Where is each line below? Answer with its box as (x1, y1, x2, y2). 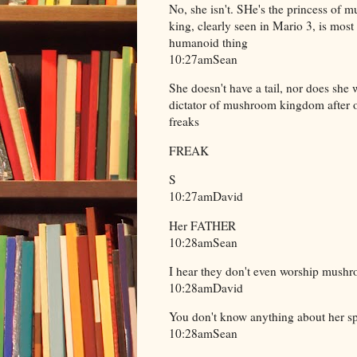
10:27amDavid (169, 188, 243, 205)
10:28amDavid (169, 279, 243, 296)
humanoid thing (169, 33, 248, 50)
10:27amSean (169, 50, 237, 67)
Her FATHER (169, 217, 236, 233)
